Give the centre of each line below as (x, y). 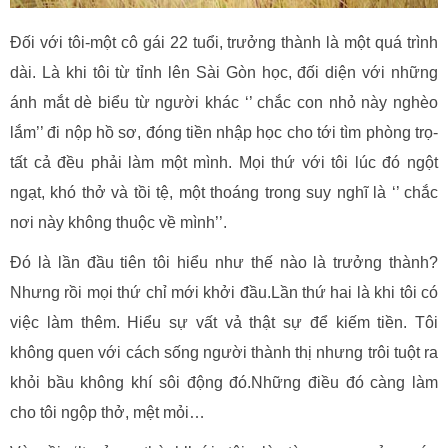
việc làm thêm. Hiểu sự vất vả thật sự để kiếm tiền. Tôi (224, 322)
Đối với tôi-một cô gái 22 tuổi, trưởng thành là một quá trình (224, 42)
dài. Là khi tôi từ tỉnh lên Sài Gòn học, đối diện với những (224, 72)
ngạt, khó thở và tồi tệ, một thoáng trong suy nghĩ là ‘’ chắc (224, 192)
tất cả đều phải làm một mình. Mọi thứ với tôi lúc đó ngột (224, 162)
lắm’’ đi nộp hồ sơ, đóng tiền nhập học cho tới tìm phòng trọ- (224, 132)
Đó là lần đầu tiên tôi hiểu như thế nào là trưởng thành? (224, 262)
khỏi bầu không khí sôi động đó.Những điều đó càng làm (224, 382)
